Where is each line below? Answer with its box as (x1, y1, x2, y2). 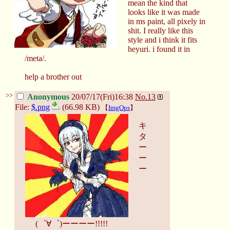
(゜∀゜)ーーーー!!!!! (35, 219, 108, 228)
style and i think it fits (128, 35, 197, 44)
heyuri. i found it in (128, 44, 190, 53)
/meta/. (25, 53, 46, 63)
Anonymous (27, 92, 69, 101)
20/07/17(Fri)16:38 (71, 92, 133, 101)
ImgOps (108, 103, 130, 111)
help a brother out (25, 72, 82, 81)
